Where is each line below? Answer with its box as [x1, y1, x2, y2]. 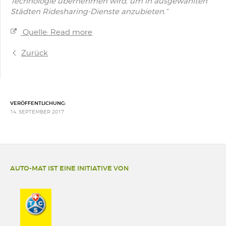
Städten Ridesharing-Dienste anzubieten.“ [11, 7, 168, 16]
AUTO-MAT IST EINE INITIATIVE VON [10, 164, 129, 173]
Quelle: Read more [21, 28, 92, 37]
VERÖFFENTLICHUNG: [10, 100, 66, 106]
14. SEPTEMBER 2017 [10, 108, 64, 115]
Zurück [21, 48, 48, 58]
